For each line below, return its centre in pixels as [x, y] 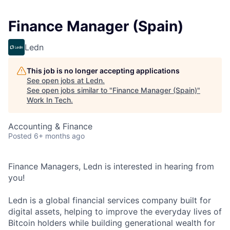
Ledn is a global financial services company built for [110, 200]
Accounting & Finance [50, 127]
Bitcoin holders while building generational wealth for [112, 223]
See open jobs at [56, 81]
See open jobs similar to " [70, 90]
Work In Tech [49, 100]
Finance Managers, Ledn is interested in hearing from [111, 167]
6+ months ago [59, 136]
